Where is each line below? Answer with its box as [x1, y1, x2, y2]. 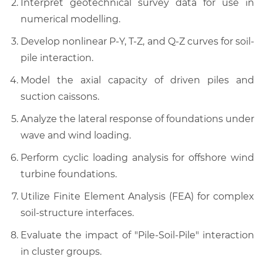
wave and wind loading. [21, 129, 131, 141]
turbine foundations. [21, 168, 117, 180]
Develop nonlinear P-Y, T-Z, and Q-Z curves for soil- [21, 35, 254, 47]
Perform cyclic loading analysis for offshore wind [21, 151, 254, 163]
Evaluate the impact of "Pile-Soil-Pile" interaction [21, 229, 254, 241]
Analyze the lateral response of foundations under [21, 113, 254, 124]
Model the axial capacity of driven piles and [21, 74, 254, 86]
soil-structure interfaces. [21, 207, 134, 218]
